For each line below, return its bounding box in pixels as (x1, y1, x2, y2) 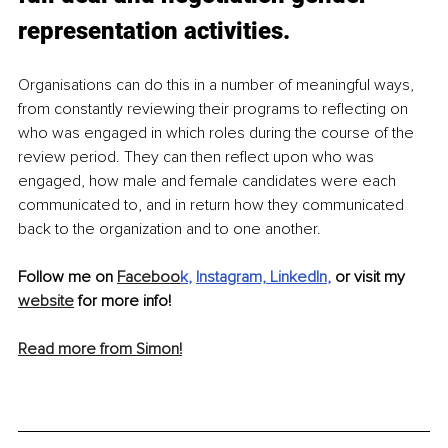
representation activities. (18, 17, 290, 46)
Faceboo (117, 267, 180, 288)
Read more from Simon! (18, 339, 182, 360)
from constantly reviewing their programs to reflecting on (18, 99, 412, 120)
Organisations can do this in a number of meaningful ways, (18, 75, 418, 96)
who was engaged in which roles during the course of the (18, 123, 418, 144)
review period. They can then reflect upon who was (18, 147, 378, 168)
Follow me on (18, 267, 117, 288)
